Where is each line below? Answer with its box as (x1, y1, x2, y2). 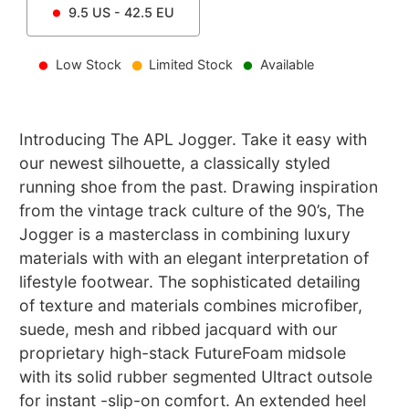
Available (259, 57, 314, 73)
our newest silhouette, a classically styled (19, 153, 331, 173)
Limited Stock (148, 57, 233, 73)
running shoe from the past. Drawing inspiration (19, 177, 379, 197)
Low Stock (56, 57, 122, 73)
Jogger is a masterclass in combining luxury (19, 225, 351, 245)
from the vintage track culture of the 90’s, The (19, 201, 365, 221)
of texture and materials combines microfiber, (19, 296, 363, 316)
